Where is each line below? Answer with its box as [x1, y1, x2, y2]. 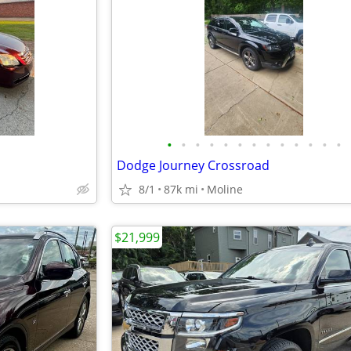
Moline [207, 182, 243, 197]
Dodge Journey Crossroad [117, 157, 270, 174]
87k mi [164, 182, 198, 197]
